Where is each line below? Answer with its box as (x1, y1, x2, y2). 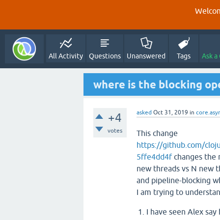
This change (137, 129, 178, 137)
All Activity (49, 52, 83, 60)
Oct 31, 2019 (153, 109, 188, 116)
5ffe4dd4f (137, 152, 172, 161)
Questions (89, 52, 121, 60)
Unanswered (127, 52, 166, 60)
